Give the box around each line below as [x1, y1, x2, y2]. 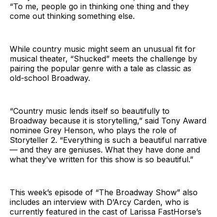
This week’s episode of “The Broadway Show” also [10, 187, 198, 197]
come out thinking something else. [10, 11, 135, 21]
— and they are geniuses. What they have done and [10, 144, 200, 155]
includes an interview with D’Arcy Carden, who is [10, 197, 189, 207]
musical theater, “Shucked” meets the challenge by [10, 53, 197, 63]
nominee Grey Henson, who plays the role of [10, 125, 177, 135]
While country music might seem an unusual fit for [10, 44, 196, 54]
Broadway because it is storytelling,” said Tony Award [10, 115, 206, 125]
